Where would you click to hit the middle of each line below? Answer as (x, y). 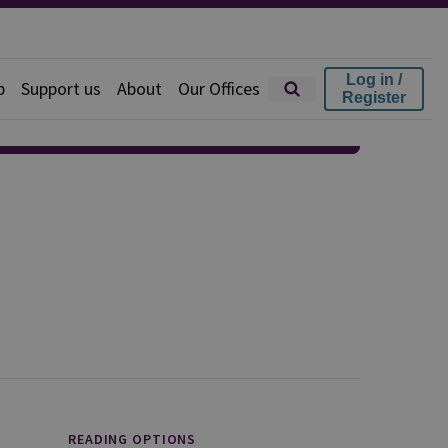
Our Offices (219, 88)
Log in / (374, 79)
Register (374, 97)
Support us (61, 88)
